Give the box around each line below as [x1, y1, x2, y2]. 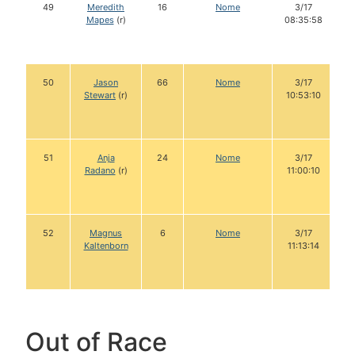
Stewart [84, 90, 116, 101]
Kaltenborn [83, 240, 128, 252]
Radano [84, 165, 116, 177]
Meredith [87, 2, 124, 13]
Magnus [90, 227, 122, 239]
